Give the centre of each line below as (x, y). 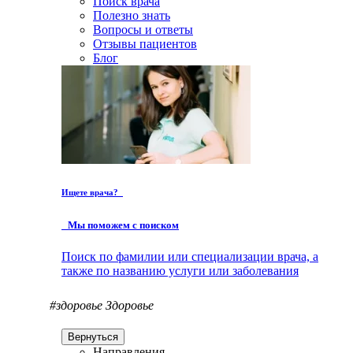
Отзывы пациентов (145, 44)
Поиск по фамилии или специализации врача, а (190, 256)
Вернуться (93, 336)
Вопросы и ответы (143, 30)
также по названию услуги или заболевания (180, 270)
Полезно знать (132, 16)
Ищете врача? (92, 193)
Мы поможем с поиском (120, 225)
